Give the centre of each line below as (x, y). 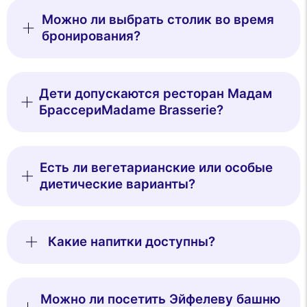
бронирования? (91, 36)
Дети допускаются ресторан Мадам (155, 93)
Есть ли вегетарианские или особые (157, 167)
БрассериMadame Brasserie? (131, 110)
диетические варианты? (118, 184)
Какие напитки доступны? (132, 241)
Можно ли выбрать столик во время (158, 19)
